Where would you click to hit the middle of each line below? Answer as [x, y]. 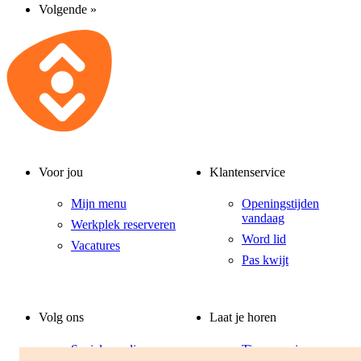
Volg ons [61, 317]
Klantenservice [247, 172]
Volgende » [68, 9]
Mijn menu [99, 204]
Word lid [264, 239]
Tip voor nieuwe [284, 349]
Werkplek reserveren [123, 225]
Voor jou [61, 172]
